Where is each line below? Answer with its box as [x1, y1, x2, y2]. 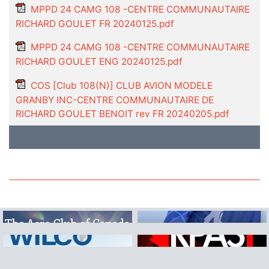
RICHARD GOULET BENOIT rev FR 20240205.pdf [15, 107, 229, 119]
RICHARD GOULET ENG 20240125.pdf [15, 56, 183, 68]
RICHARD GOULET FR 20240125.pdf [15, 17, 174, 29]
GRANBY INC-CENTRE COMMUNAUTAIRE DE [15, 94, 214, 106]
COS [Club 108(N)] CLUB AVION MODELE [31, 79, 213, 91]
